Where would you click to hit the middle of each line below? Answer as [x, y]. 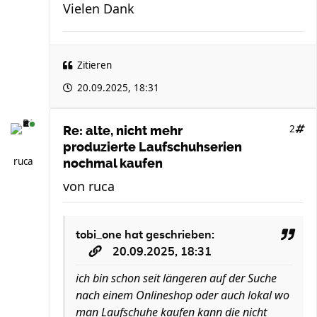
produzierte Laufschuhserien [152, 147]
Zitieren [94, 65]
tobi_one [99, 235]
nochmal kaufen [113, 163]
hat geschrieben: [168, 235]
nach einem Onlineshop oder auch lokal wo [183, 295]
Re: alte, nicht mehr [123, 131]
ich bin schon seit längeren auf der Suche [176, 278]
